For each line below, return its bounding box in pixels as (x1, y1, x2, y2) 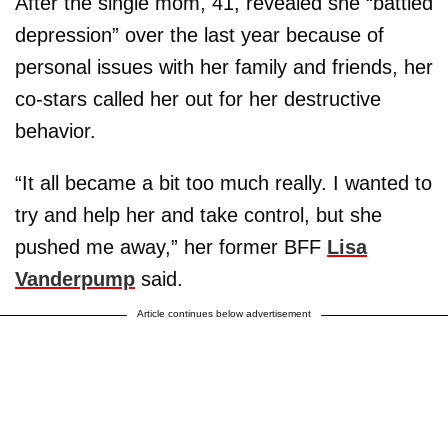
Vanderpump (15, 267, 135, 290)
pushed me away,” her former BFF (15, 235, 327, 258)
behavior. (15, 119, 96, 142)
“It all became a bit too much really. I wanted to (15, 171, 432, 194)
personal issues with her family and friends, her (15, 55, 433, 78)
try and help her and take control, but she (15, 203, 382, 226)
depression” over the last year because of (15, 23, 384, 46)
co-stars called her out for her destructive (15, 87, 381, 110)
